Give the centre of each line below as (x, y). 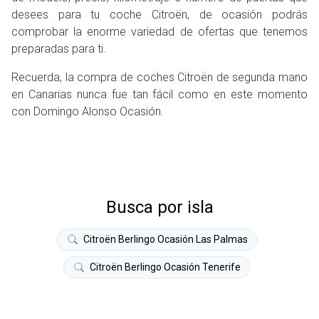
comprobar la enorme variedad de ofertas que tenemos (159, 32)
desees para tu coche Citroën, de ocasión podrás (159, 15)
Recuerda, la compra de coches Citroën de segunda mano (159, 78)
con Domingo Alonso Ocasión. (88, 112)
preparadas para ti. (59, 49)
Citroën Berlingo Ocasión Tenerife (165, 267)
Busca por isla (159, 208)
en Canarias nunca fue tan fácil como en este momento (159, 95)
